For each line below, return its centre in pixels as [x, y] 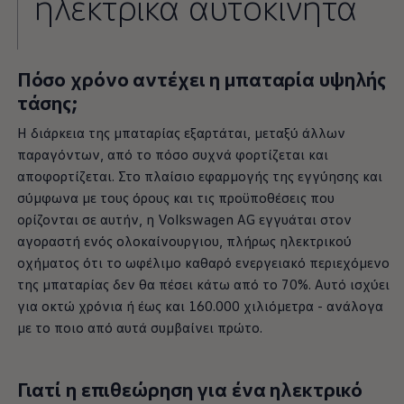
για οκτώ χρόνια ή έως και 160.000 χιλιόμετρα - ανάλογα [200, 305]
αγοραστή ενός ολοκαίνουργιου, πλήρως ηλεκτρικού [184, 240]
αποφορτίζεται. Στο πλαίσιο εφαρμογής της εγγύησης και [199, 175]
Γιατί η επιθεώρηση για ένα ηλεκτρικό [190, 389]
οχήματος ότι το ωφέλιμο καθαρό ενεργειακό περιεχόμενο [203, 262]
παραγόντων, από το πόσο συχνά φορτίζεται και [172, 154]
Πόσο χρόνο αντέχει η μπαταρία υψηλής [202, 78]
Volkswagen [195, 219]
